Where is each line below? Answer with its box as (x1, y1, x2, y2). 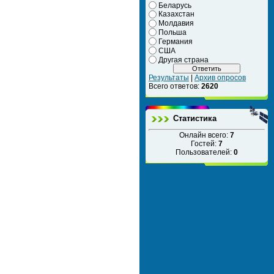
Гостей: (191, 139, 218, 149)
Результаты (149, 73, 189, 83)
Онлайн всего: (179, 131, 230, 140)
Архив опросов (194, 73, 246, 83)
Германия (158, 37, 193, 46)
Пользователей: (176, 148, 234, 157)
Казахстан (158, 10, 194, 19)
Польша (158, 28, 187, 37)
